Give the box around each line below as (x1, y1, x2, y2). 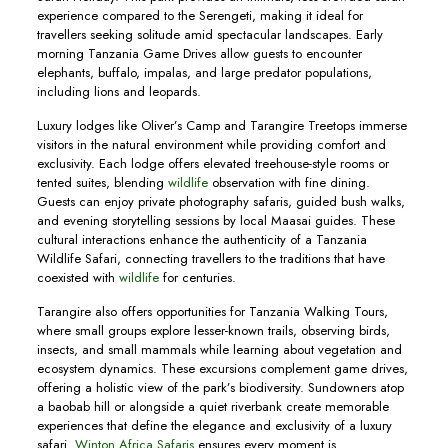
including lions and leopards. (36, 82, 201, 101)
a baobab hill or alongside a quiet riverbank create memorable (36, 397, 389, 416)
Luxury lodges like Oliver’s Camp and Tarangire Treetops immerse (36, 116, 407, 135)
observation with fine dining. (207, 173, 370, 192)
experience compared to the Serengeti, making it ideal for (36, 6, 363, 25)
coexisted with (36, 268, 119, 287)
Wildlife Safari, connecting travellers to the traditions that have (36, 249, 385, 268)
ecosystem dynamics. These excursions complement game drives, (36, 359, 408, 378)
